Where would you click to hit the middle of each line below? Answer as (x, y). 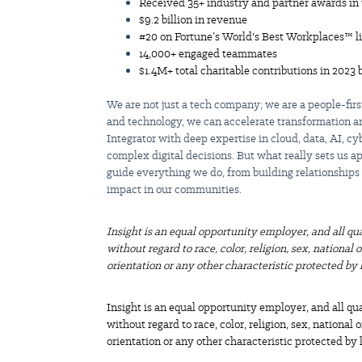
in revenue (220, 20)
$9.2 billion (166, 20)
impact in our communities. (174, 189)
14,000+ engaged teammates (208, 54)
